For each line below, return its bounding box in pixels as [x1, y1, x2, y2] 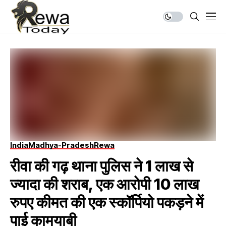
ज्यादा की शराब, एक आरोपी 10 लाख [10, 175, 199, 193]
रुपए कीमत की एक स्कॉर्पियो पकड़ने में [10, 193, 204, 211]
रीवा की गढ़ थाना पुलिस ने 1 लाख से [10, 156, 193, 175]
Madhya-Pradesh [28, 140, 94, 150]
